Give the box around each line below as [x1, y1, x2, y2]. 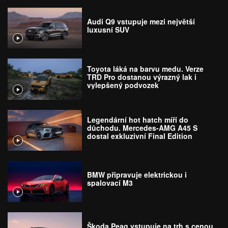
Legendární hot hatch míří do [87, 114, 189, 125]
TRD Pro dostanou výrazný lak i [87, 71, 197, 82]
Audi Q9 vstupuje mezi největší [87, 16, 195, 27]
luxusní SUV [87, 24, 130, 35]
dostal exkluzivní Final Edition [87, 130, 193, 141]
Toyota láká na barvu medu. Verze [87, 63, 204, 74]
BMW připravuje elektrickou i [87, 169, 187, 180]
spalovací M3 [87, 178, 133, 188]
